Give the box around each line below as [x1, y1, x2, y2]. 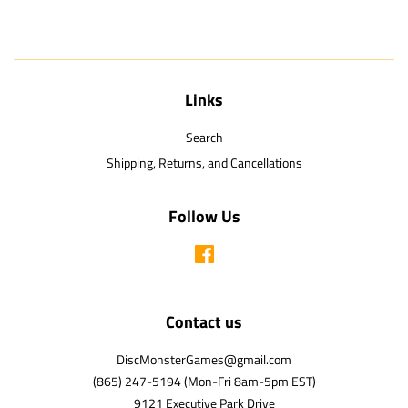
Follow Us [168, 204, 240, 229]
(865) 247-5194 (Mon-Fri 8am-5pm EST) [92, 372, 316, 393]
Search [185, 127, 223, 148]
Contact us [166, 310, 242, 335]
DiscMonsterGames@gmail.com [117, 350, 291, 371]
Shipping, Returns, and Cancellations [106, 152, 302, 173]
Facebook [214, 244, 265, 265]
